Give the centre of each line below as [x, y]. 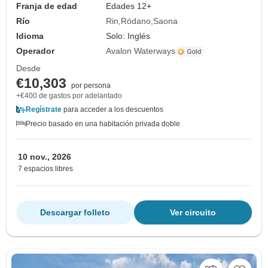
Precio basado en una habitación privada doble [103, 124]
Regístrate [44, 110]
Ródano [136, 21]
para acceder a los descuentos [112, 110]
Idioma [30, 36]
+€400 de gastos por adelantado [69, 96]
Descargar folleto [75, 213]
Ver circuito [193, 213]
